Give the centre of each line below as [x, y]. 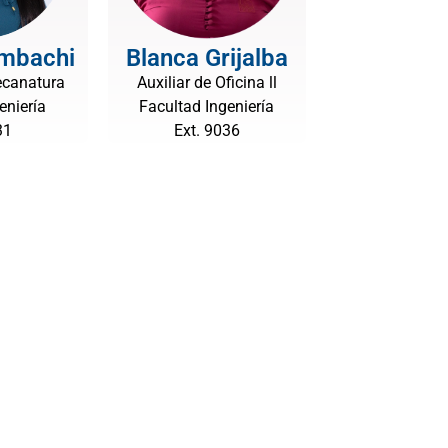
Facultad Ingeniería [207, 106]
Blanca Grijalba [206, 58]
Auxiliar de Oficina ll [206, 82]
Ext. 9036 [206, 130]
